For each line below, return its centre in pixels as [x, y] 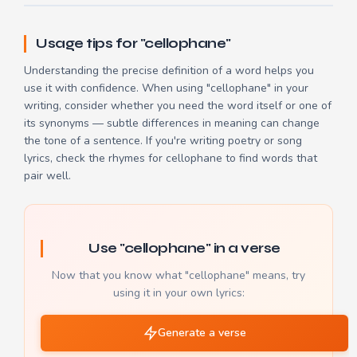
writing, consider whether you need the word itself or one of [178, 106]
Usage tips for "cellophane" [133, 44]
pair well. [47, 176]
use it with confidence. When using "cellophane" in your [166, 88]
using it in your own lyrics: [178, 293]
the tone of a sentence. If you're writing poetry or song [163, 141]
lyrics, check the [66, 159]
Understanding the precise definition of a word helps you [169, 71]
